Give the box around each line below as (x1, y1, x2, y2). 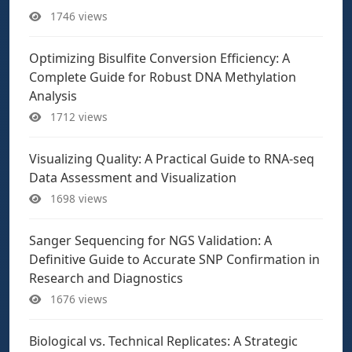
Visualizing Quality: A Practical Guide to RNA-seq (29, 150, 314, 167)
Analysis (29, 87, 77, 104)
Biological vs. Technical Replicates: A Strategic (29, 332, 298, 350)
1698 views (47, 191, 108, 206)
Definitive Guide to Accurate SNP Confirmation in (29, 251, 320, 268)
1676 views (47, 291, 108, 306)
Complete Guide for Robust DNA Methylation (29, 68, 296, 86)
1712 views (47, 109, 108, 124)
